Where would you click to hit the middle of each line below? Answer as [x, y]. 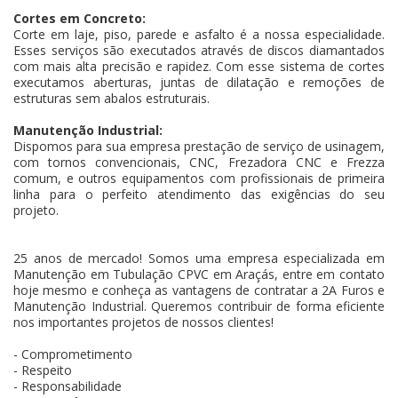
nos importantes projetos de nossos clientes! [143, 322]
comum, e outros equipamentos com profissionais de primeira [199, 178]
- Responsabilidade [68, 386]
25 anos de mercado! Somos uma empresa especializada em [199, 258]
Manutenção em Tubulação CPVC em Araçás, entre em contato [199, 274]
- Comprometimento [73, 354]
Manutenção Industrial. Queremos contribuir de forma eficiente [199, 306]
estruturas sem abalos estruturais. [111, 98]
